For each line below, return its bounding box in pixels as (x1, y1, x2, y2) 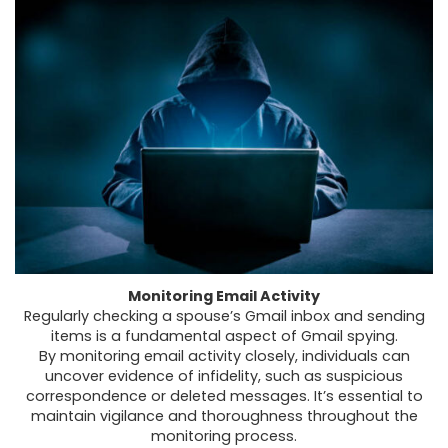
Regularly (23, 306, 93, 327)
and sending (329, 306, 425, 327)
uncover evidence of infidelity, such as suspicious (45, 366, 403, 387)
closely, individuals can (240, 346, 410, 367)
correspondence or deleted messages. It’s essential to (25, 386, 423, 407)
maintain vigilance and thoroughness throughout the (30, 406, 418, 427)
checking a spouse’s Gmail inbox (92, 306, 330, 327)
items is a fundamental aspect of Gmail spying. (50, 326, 398, 347)
